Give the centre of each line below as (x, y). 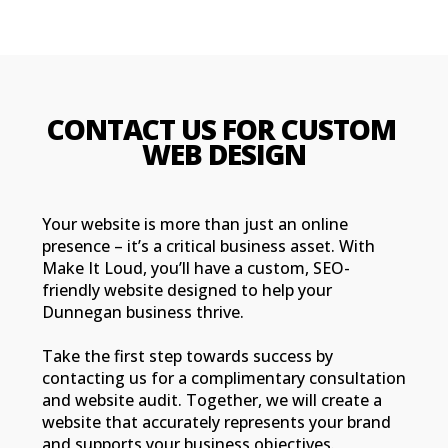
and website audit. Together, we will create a (211, 400)
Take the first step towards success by (187, 356)
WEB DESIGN (224, 154)
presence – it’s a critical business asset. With (208, 246)
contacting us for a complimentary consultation (223, 378)
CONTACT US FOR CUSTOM (221, 129)
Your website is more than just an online (194, 224)
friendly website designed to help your (186, 290)
